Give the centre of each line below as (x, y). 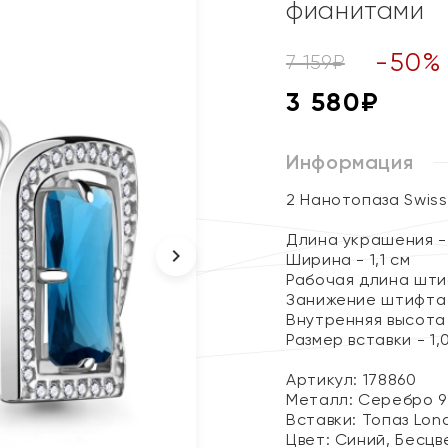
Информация (350, 162)
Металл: (322, 399)
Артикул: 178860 (351, 379)
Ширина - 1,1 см (348, 259)
